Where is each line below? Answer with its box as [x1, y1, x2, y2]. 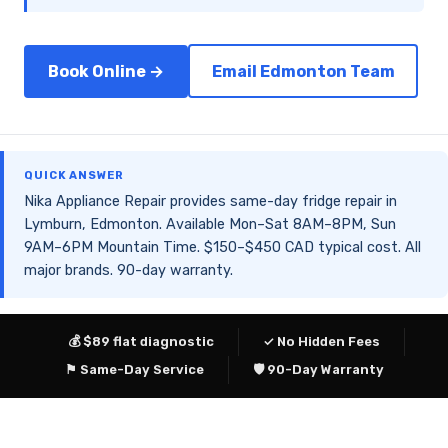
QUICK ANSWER [24, 169, 124, 182]
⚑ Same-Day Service [64, 362, 204, 378]
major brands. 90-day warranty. [24, 262, 233, 280]
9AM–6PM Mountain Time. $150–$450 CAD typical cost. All [24, 239, 421, 257]
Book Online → [48, 61, 164, 81]
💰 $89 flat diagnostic [67, 334, 214, 350]
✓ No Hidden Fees [262, 334, 380, 350]
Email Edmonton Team [211, 61, 395, 81]
